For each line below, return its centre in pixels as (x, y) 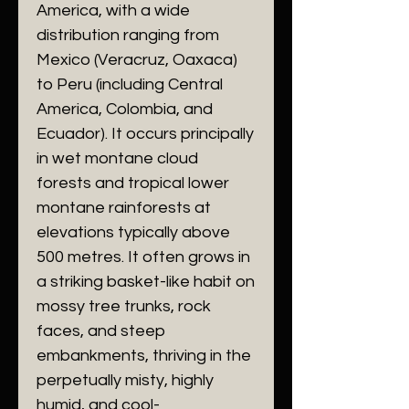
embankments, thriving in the (144, 356)
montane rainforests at (124, 208)
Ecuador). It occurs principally (145, 134)
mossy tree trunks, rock (124, 306)
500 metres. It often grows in (143, 257)
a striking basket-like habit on (146, 282)
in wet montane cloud (117, 158)
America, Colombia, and (125, 109)
